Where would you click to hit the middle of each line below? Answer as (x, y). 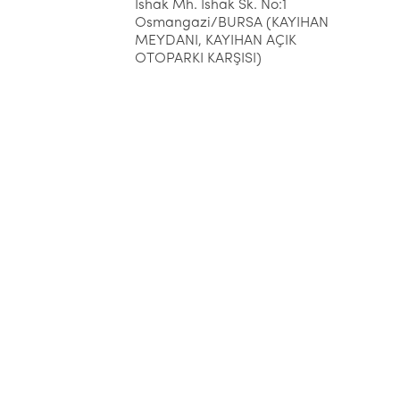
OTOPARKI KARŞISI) (198, 58)
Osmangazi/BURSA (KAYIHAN (232, 23)
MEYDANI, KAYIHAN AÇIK (216, 41)
